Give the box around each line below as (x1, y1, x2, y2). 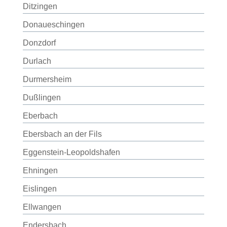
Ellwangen (22, 203, 61, 211)
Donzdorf (22, 39, 56, 47)
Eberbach (22, 111, 58, 120)
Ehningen (22, 166, 58, 175)
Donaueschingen (22, 20, 85, 29)
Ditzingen (22, 2, 57, 11)
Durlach (22, 57, 51, 65)
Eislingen (22, 184, 57, 193)
